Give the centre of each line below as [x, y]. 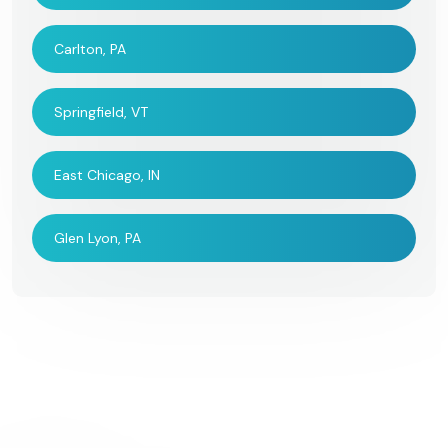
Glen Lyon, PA [97, 237]
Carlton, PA [90, 48]
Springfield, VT [101, 111]
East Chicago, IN [107, 174]
